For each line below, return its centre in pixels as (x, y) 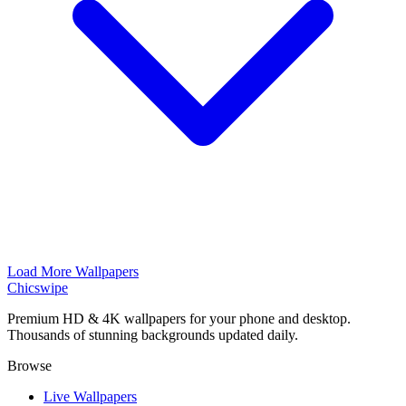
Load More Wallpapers (73, 271)
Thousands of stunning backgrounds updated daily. (153, 334)
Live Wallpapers (90, 396)
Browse (29, 365)
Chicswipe (38, 287)
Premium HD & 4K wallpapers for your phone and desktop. (179, 318)
